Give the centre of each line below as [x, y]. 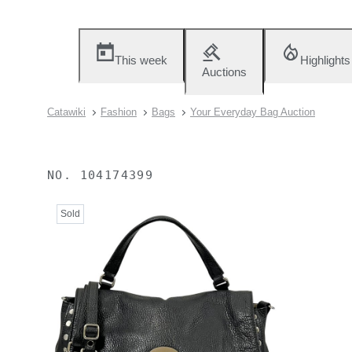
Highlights [325, 60]
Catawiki [66, 112]
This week [141, 60]
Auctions [224, 72]
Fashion [119, 112]
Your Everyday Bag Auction [253, 112]
